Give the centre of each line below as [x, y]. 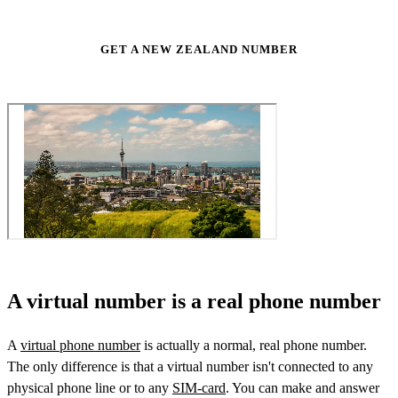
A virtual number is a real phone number [194, 301]
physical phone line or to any [90, 387]
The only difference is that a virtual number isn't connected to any [190, 366]
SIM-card [199, 387]
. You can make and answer [302, 387]
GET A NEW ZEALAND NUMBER [199, 49]
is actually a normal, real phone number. [254, 345]
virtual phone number [80, 345]
